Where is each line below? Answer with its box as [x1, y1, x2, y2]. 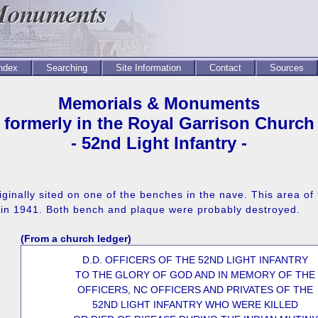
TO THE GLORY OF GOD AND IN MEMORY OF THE [75, 269, 315, 280]
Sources [270, 62, 304, 73]
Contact [209, 62, 241, 73]
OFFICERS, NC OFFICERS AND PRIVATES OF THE [77, 284, 313, 295]
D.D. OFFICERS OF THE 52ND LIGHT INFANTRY [82, 254, 308, 265]
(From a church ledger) [21, 233, 131, 244]
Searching [46, 62, 87, 73]
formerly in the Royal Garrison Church [4, 114, 314, 133]
